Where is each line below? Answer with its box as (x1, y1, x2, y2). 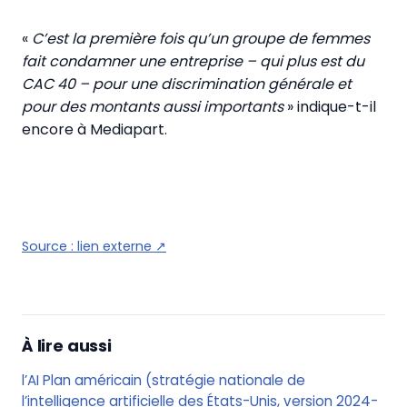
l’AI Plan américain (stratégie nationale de (22, 371, 305, 390)
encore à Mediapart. (22, 119, 167, 140)
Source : (22, 237, 77, 255)
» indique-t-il (287, 96, 376, 117)
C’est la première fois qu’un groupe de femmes (28, 28, 370, 49)
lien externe (77, 237, 152, 255)
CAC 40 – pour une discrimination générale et (22, 74, 352, 94)
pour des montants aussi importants (22, 96, 287, 117)
